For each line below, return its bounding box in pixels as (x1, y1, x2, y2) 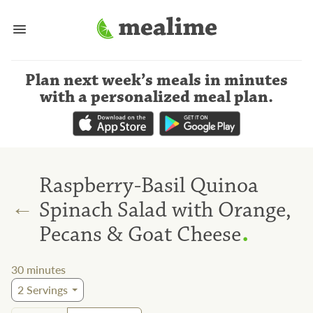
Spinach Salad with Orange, (39, 196, 291, 224)
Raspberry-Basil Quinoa (39, 171, 259, 199)
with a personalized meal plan (40, 87, 268, 108)
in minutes (205, 70, 288, 91)
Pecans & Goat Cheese (39, 220, 241, 248)
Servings (24, 282, 68, 298)
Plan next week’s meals (25, 70, 201, 91)
